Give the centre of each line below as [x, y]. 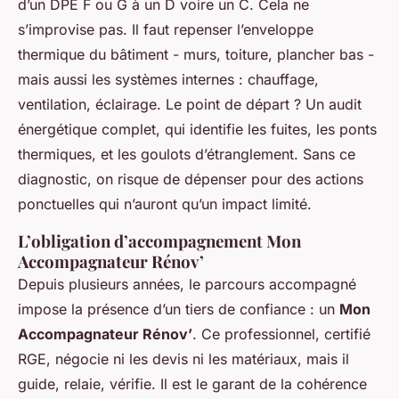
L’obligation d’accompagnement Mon [159, 241]
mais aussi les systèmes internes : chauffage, [168, 80]
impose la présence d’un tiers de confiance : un [179, 309]
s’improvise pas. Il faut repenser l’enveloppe [166, 30]
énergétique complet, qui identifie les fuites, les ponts [197, 130]
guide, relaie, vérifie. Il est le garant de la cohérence [192, 384]
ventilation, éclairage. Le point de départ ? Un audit [190, 105]
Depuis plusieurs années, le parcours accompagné [187, 285]
